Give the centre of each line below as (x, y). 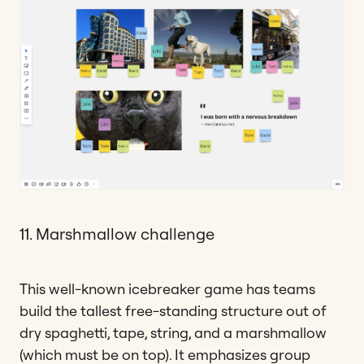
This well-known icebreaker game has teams (167, 288)
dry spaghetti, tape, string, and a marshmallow (173, 332)
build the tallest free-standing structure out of (173, 310)
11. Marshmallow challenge (117, 233)
